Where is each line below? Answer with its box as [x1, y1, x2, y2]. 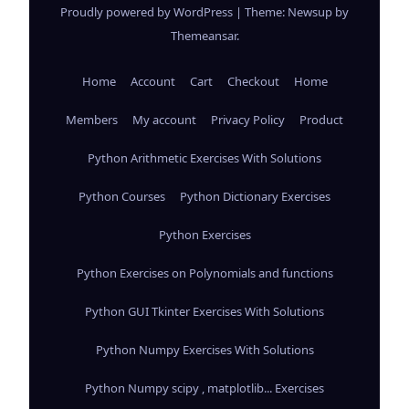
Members [66, 110, 118, 128]
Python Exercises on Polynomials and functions [76, 264, 333, 281]
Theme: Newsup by [245, 3, 349, 20]
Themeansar [170, 26, 236, 44]
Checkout [226, 72, 279, 89]
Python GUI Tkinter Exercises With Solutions [85, 302, 324, 320]
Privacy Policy [211, 110, 285, 128]
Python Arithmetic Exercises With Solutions [88, 149, 321, 166]
